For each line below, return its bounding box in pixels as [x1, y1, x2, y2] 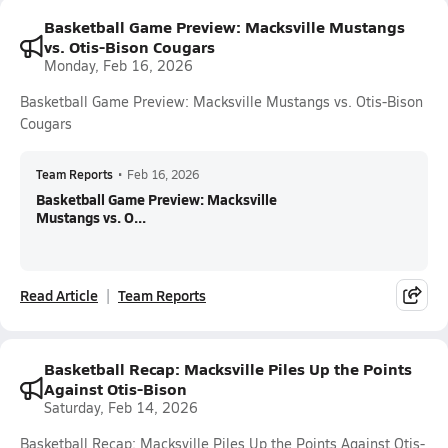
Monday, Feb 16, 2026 [44, 56, 193, 75]
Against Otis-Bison [44, 377, 187, 400]
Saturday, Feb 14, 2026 [44, 398, 198, 417]
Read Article [20, 285, 98, 305]
